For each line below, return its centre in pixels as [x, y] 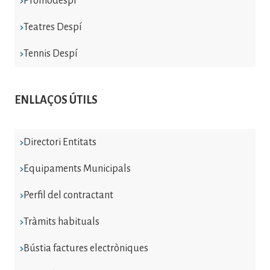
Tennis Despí [50, 53]
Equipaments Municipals [77, 168]
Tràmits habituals [61, 221]
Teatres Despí [52, 27]
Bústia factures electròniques [86, 248]
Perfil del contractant [68, 195]
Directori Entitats [60, 142]
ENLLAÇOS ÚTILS [56, 100]
